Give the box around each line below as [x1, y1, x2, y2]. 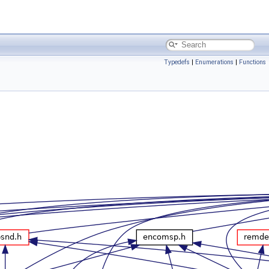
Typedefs [164, 58, 190, 66]
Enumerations [195, 58, 234, 66]
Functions [239, 58, 266, 66]
